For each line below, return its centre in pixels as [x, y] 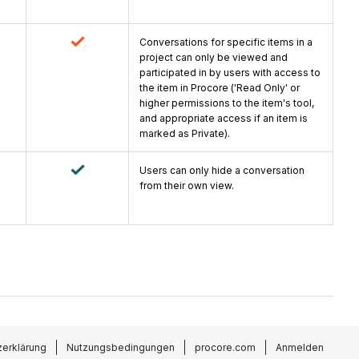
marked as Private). [185, 134]
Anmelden [300, 348]
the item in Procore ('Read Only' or [220, 88]
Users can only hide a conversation [222, 171]
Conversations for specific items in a [226, 42]
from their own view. [187, 186]
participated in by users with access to [230, 73]
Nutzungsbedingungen [121, 348]
